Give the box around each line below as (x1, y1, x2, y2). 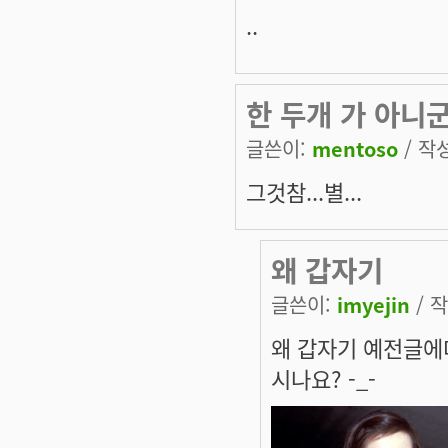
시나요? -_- (271, 362, 376, 395)
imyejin (337, 290, 410, 320)
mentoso (312, 134, 398, 164)
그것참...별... (246, 175, 362, 208)
